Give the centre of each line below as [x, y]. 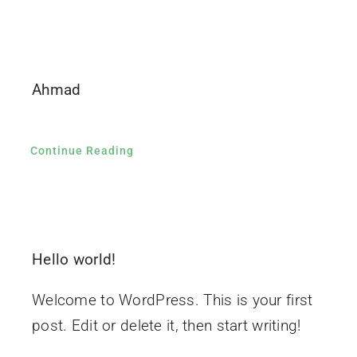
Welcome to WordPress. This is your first [172, 300]
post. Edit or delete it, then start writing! [166, 326]
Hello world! [74, 260]
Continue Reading [82, 151]
